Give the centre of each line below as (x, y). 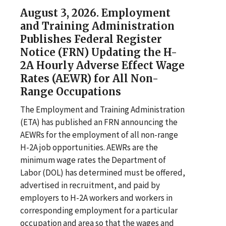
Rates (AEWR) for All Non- (89, 78)
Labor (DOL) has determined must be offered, (103, 172)
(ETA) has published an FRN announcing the (99, 122)
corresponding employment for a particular (99, 210)
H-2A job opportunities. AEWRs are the (89, 147)
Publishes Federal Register (91, 39)
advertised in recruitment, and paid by (90, 185)
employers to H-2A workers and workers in (96, 197)
